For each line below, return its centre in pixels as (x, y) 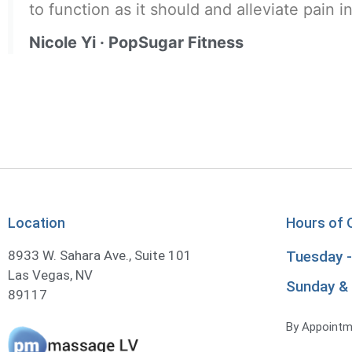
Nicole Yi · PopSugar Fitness (136, 43)
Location (37, 222)
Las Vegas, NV (50, 275)
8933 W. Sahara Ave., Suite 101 (100, 255)
